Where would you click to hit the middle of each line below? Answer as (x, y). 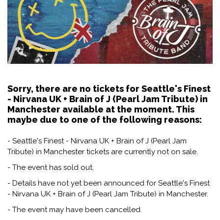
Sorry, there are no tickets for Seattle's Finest (109, 88)
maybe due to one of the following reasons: (105, 119)
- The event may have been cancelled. (75, 209)
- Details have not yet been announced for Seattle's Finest (109, 183)
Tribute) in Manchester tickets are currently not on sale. (103, 151)
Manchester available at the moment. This (101, 109)
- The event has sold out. (51, 167)
